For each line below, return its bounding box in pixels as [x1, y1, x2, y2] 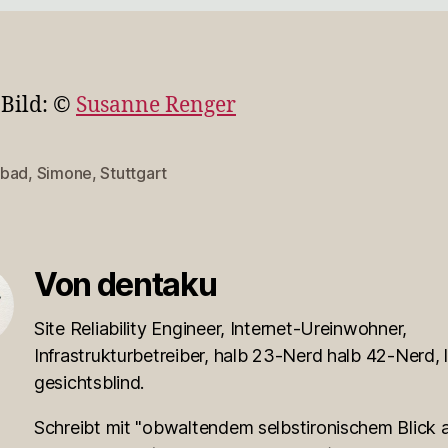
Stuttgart [100, 162, 168, 183]
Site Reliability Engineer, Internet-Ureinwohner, [34, 317, 408, 339]
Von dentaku [34, 264, 217, 304]
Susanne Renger [76, 91, 236, 119]
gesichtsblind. [34, 371, 145, 393]
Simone [36, 162, 92, 183]
